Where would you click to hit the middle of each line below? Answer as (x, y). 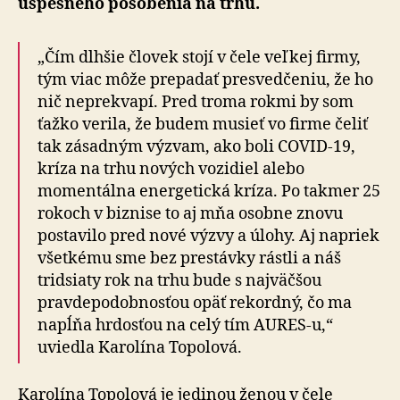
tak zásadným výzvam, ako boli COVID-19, (196, 147)
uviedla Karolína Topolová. (140, 348)
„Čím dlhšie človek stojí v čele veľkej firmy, (199, 58)
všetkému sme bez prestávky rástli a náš (189, 258)
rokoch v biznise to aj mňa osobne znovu (190, 214)
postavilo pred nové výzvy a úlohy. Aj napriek (208, 236)
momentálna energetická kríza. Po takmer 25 (209, 192)
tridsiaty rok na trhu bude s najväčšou (179, 281)
